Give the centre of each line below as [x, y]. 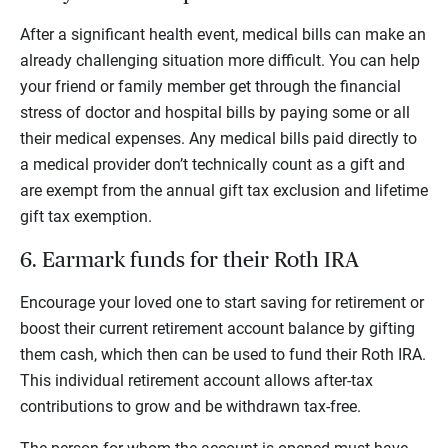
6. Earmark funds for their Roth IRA [189, 259]
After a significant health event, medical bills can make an [223, 34]
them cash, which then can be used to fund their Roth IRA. [223, 354]
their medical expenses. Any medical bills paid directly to [218, 138]
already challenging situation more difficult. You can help [220, 60]
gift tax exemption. [86, 216]
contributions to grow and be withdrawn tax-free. [190, 406]
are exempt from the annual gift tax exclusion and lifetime [224, 190]
